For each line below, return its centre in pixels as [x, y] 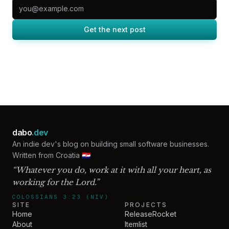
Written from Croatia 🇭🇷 [51, 155]
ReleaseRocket [151, 214]
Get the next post [114, 29]
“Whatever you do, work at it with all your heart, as [112, 170]
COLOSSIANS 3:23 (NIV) [61, 197]
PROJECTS [146, 205]
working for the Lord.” [56, 182]
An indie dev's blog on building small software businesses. [111, 144]
